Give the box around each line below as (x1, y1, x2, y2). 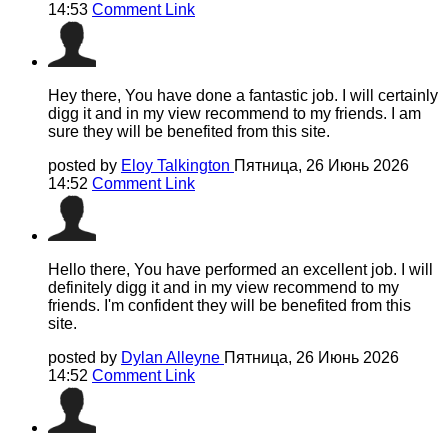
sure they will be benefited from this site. (48, 123, 330, 141)
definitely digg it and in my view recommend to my (48, 279, 399, 297)
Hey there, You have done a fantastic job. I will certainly (48, 87, 438, 105)
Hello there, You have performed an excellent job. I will (48, 261, 433, 279)
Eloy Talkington (121, 157, 234, 175)
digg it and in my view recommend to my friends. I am (48, 105, 421, 123)
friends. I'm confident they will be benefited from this (48, 297, 411, 315)
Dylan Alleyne (121, 349, 224, 367)
